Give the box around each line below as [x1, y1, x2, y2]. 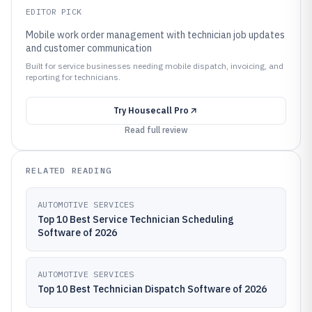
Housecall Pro [128, 105, 189, 116]
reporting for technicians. [26, 72, 120, 82]
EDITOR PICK [26, 6, 82, 17]
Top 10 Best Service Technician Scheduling [38, 213, 234, 226]
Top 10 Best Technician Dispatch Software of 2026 [38, 283, 267, 295]
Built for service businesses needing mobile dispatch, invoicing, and [26, 61, 283, 71]
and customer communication [26, 42, 152, 54]
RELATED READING [26, 165, 111, 175]
